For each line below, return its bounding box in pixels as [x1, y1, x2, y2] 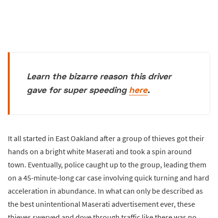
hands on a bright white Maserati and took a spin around [8, 146, 192, 156]
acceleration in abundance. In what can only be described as [8, 185, 203, 196]
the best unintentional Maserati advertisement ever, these [8, 199, 195, 209]
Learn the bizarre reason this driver [27, 71, 172, 82]
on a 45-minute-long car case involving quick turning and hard [8, 172, 209, 182]
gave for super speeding [27, 85, 129, 95]
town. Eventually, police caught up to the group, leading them [8, 159, 206, 169]
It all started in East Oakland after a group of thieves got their [8, 133, 204, 143]
